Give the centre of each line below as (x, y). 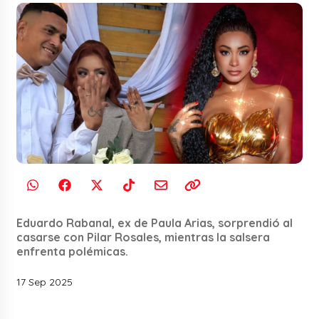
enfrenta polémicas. (73, 251)
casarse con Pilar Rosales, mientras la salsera (143, 237)
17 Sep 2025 (45, 282)
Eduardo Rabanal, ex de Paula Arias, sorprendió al (155, 223)
